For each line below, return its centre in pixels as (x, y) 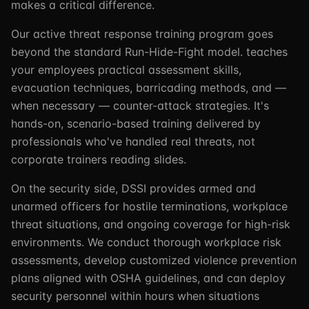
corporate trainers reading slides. (99, 159)
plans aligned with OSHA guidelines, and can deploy (148, 278)
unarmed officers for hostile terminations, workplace (149, 206)
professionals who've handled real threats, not (133, 141)
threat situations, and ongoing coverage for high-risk (151, 224)
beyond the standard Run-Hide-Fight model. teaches (149, 52)
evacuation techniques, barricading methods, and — (149, 88)
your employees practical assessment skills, (126, 70)
